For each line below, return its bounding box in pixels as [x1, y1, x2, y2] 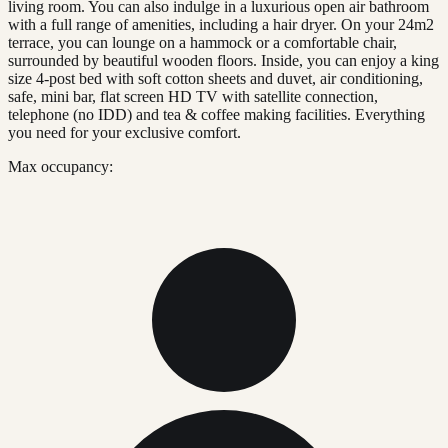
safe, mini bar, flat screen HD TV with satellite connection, [8, 88, 378, 106]
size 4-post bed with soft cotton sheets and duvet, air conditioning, [8, 70, 423, 88]
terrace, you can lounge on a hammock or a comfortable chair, [8, 34, 397, 52]
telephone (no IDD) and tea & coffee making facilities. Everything [8, 106, 425, 124]
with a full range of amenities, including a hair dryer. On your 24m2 [8, 16, 434, 34]
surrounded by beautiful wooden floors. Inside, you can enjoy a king [8, 52, 439, 70]
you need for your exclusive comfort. [8, 124, 241, 142]
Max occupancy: [8, 158, 113, 176]
